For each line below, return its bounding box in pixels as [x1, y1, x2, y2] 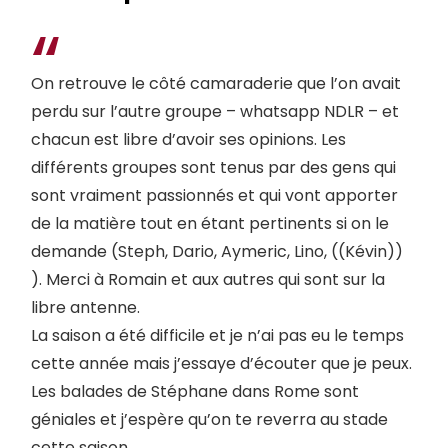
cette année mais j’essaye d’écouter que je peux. [31, 352, 412, 376]
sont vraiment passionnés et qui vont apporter [31, 184, 398, 208]
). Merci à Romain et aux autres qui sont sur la [31, 268, 385, 292]
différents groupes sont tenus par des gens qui [31, 156, 396, 180]
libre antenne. [31, 296, 140, 320]
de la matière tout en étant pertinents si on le [31, 212, 389, 236]
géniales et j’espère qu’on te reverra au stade [31, 408, 388, 432]
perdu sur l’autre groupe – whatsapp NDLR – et [31, 100, 399, 124]
